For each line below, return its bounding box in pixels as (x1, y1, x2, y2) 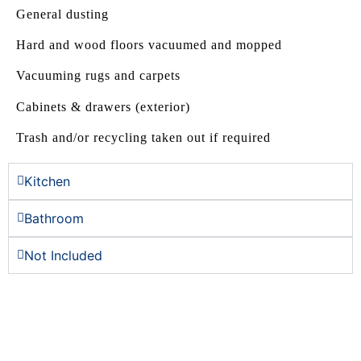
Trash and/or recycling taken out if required (16, 131, 271, 145)
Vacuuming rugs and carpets (16, 68, 180, 83)
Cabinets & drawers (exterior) (16, 99, 190, 114)
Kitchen (24, 172, 70, 189)
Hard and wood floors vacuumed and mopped (16, 38, 282, 52)
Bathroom (24, 210, 84, 226)
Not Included (24, 247, 102, 263)
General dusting (16, 6, 109, 21)
